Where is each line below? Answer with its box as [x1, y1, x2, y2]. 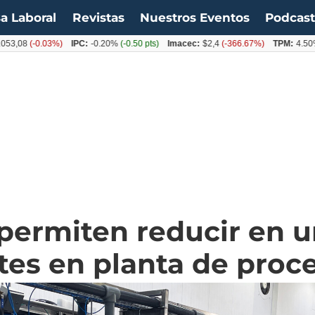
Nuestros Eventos [139, 11, 250, 25]
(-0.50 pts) [90, 38, 131, 49]
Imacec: [139, 38, 172, 49]
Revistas [72, 11, 124, 25]
